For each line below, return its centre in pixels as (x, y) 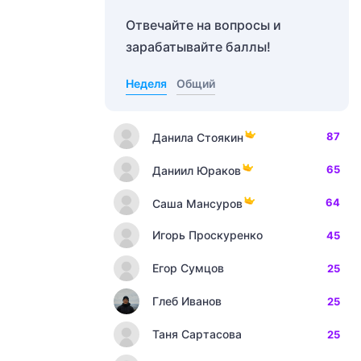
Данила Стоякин (198, 137)
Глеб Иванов (187, 301)
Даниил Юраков (197, 170)
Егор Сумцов (188, 268)
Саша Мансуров (197, 203)
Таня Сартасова (197, 334)
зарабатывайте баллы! (198, 47)
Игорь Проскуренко (207, 235)
